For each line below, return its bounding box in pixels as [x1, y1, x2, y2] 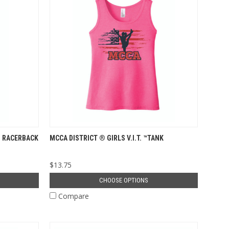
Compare [58, 191, 89, 201]
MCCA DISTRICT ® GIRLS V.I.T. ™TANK [50, 133, 164, 142]
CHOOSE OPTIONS [99, 176, 148, 184]
